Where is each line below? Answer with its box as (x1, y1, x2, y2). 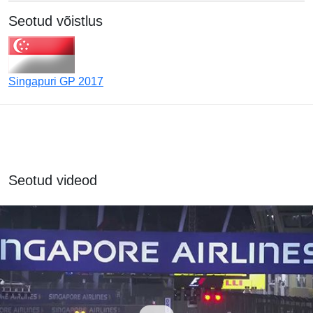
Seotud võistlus (8, 13, 103, 29)
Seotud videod (8, 173, 97, 188)
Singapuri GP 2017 (8, 75, 103, 87)
